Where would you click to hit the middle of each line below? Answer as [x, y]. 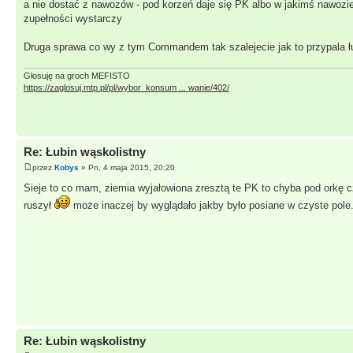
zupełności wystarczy [73, 18]
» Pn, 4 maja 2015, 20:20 [127, 167]
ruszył [39, 205]
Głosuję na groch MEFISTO [77, 76]
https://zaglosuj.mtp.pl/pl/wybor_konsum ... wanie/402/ [126, 88]
